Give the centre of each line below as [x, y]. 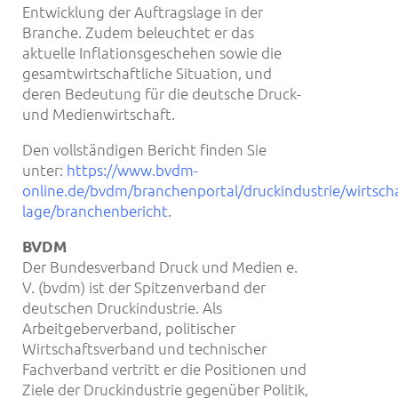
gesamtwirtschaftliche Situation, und [147, 72]
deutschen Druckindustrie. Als [122, 307]
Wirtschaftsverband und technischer [144, 348]
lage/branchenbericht [95, 210]
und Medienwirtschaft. [99, 113]
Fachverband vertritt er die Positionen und [164, 368]
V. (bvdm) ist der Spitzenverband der [144, 287]
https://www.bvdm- [132, 169]
